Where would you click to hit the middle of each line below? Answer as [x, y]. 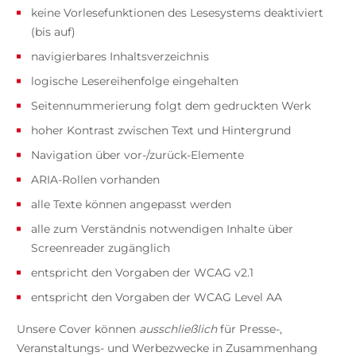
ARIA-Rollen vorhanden [95, 180]
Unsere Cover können [77, 329]
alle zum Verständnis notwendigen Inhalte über [162, 229]
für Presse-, [249, 329]
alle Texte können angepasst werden [131, 205]
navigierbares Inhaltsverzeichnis [120, 57]
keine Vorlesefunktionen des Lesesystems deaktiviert [177, 13]
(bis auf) [53, 32]
